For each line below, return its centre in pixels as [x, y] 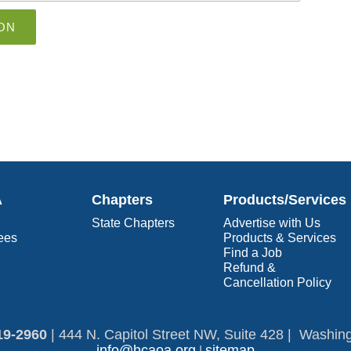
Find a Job [253, 253]
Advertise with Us [272, 223]
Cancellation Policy [277, 282]
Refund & [250, 268]
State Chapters [133, 223]
